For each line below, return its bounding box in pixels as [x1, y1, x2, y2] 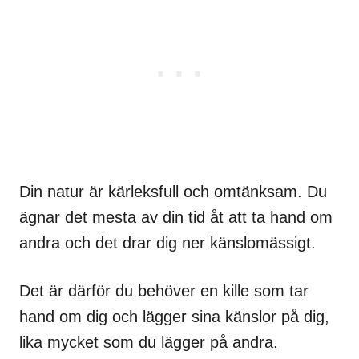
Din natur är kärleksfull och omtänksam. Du [19, 183, 327, 200]
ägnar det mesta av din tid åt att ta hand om [19, 208, 333, 226]
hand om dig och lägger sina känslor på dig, [19, 308, 329, 325]
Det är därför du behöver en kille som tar [19, 282, 309, 300]
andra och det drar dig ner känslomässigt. [19, 234, 316, 252]
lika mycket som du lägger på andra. [19, 333, 278, 351]
